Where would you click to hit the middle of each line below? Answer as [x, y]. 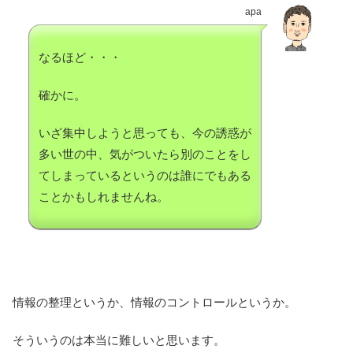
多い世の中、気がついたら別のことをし [145, 154]
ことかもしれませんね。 [104, 197]
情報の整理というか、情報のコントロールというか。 [154, 303]
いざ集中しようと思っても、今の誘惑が [145, 133]
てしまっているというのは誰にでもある [145, 176]
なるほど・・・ [80, 58]
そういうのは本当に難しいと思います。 [119, 340]
